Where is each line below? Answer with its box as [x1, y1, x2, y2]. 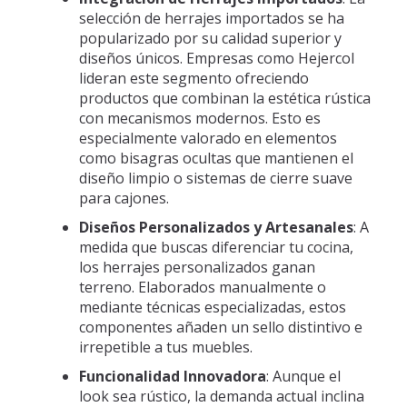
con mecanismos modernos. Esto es [78, 108, 321, 128]
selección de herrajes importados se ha [78, 8, 344, 28]
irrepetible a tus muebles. [78, 337, 253, 357]
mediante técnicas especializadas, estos [78, 297, 346, 317]
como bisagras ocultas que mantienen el [78, 148, 353, 168]
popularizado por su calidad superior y [78, 28, 342, 48]
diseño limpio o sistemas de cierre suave [78, 168, 352, 188]
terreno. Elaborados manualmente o [78, 277, 326, 297]
